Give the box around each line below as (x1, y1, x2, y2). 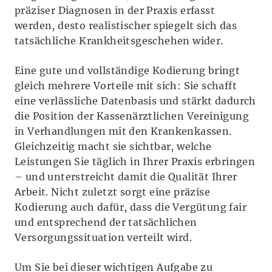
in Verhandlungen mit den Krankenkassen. (15, 124, 232, 137)
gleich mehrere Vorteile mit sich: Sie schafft (15, 79, 237, 92)
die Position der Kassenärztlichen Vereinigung (15, 109, 249, 122)
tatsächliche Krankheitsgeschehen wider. (15, 34, 223, 47)
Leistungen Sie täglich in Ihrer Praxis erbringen (15, 155, 256, 168)
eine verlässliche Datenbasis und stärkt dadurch (15, 94, 256, 107)
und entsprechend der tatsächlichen (15, 216, 197, 228)
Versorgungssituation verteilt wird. (15, 231, 192, 243)
